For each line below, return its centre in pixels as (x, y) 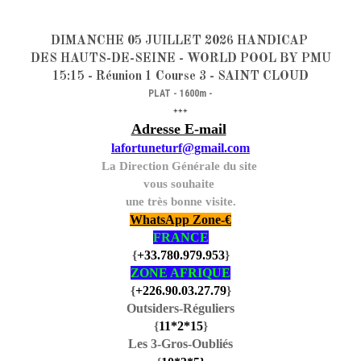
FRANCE (180, 237)
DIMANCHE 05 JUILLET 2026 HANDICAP (180, 41)
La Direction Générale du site (180, 166)
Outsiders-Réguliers (180, 308)
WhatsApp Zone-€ (180, 219)
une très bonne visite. (180, 201)
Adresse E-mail (178, 129)
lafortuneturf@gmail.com (180, 147)
